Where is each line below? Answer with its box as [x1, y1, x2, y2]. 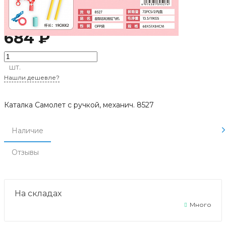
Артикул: [4, 2, 35, 10]
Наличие [12, 126, 43, 135]
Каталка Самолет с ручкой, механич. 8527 [4, 100, 154, 109]
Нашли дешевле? [4, 73, 60, 81]
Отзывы [12, 147, 39, 157]
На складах [15, 188, 62, 198]
